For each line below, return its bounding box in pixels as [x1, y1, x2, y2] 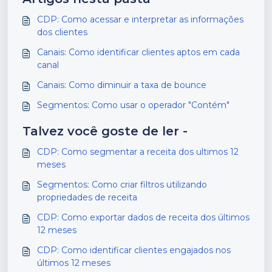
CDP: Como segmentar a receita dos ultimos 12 [37, 146, 239, 158]
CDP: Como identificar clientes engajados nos [37, 245, 61, 256]
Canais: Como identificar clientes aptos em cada [37, 47, 240, 58]
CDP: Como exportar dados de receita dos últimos [37, 212, 250, 223]
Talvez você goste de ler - [22, 124, 188, 139]
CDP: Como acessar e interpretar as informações [37, 14, 243, 25]
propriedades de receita [37, 192, 137, 203]
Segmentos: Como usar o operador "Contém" [37, 100, 229, 111]
